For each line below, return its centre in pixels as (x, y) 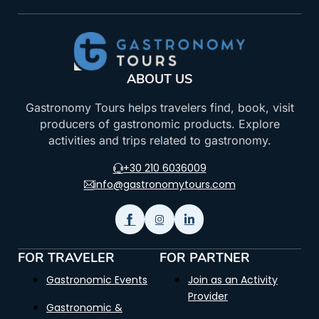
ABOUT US (159, 79)
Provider (208, 296)
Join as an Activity (233, 280)
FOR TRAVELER (66, 258)
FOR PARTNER (205, 258)
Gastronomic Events (97, 280)
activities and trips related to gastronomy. (159, 141)
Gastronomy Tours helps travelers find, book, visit (159, 108)
